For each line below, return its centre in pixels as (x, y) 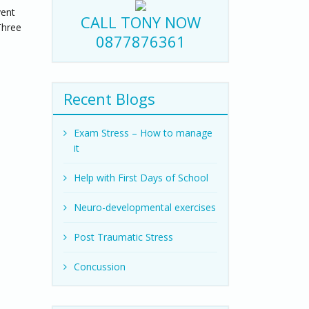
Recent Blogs (109, 99)
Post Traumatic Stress (123, 237)
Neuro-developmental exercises (145, 207)
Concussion (100, 267)
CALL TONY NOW (140, 22)
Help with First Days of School (141, 178)
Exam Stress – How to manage (143, 133)
